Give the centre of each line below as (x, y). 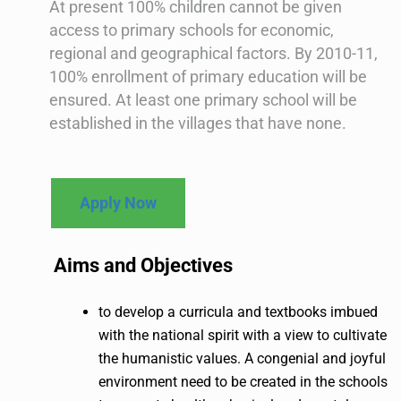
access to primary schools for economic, (192, 30)
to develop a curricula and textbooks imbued (238, 311)
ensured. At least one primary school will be (203, 100)
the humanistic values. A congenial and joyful (242, 358)
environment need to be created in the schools (243, 381)
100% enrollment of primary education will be (208, 77)
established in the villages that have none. (198, 124)
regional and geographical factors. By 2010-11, (213, 54)
